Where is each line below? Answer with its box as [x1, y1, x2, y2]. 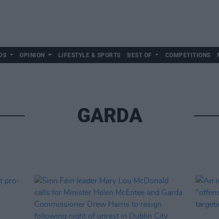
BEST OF [127, 52, 152, 59]
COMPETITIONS [165, 52, 211, 59]
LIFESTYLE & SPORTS [58, 52, 121, 59]
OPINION [20, 52, 45, 59]
